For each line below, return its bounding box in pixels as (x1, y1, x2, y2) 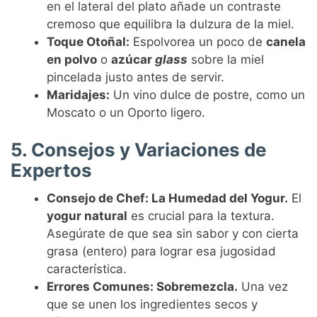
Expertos (11, 159, 93, 182)
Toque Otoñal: (47, 34, 130, 49)
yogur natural (47, 209, 128, 224)
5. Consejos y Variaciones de (11, 139, 267, 161)
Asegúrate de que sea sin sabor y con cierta (47, 226, 299, 241)
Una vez (238, 279, 289, 294)
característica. (47, 262, 127, 277)
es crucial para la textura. (127, 209, 275, 224)
